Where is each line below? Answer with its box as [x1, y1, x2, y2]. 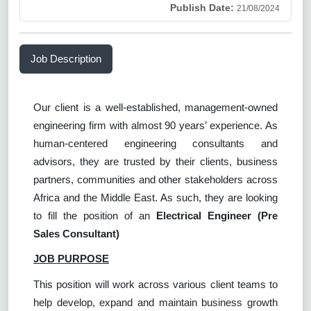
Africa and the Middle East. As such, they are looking [33, 191, 278, 203]
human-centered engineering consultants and [33, 137, 278, 149]
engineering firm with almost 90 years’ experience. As [33, 119, 278, 131]
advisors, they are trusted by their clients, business [33, 155, 278, 167]
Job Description [31, 52, 101, 65]
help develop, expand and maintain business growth [33, 296, 278, 308]
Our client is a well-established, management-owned [33, 101, 278, 113]
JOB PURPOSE [33, 253, 109, 265]
